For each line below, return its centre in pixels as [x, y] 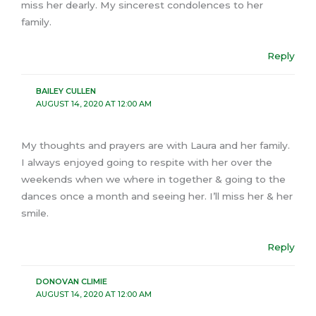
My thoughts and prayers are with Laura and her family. [156, 146]
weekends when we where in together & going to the [153, 180]
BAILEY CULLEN [66, 91]
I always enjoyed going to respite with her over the [147, 163]
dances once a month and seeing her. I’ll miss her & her [157, 196]
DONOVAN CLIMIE [71, 282]
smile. [35, 213]
